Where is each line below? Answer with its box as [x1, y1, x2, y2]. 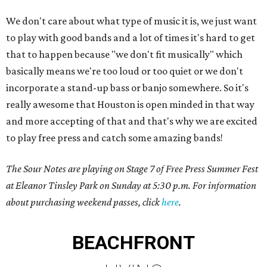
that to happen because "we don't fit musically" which [6, 48, 243, 60]
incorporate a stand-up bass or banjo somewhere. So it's [6, 82, 249, 94]
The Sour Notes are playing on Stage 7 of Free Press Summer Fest [6, 163, 258, 175]
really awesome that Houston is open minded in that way [6, 98, 254, 110]
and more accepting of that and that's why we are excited [6, 115, 257, 127]
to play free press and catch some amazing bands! [6, 132, 223, 144]
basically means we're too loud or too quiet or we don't [6, 65, 243, 77]
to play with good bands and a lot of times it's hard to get [6, 32, 255, 44]
